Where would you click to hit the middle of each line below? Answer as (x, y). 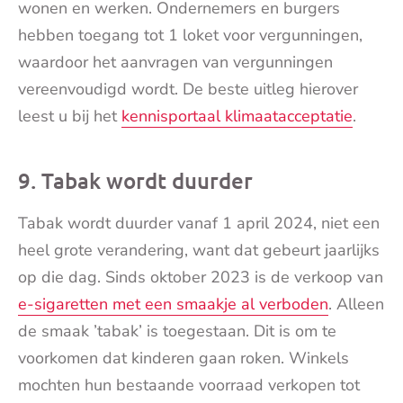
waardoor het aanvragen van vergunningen (175, 63)
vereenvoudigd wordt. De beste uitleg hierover (188, 90)
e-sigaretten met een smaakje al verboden (173, 304)
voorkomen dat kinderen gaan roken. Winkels (184, 358)
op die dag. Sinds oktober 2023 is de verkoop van (201, 278)
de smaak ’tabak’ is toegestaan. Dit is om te (177, 331)
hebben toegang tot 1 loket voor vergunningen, (190, 36)
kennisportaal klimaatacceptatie (237, 116)
